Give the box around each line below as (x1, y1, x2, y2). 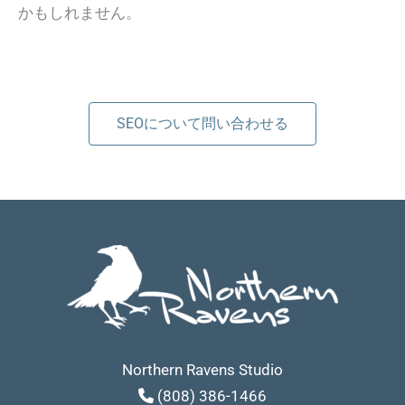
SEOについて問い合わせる (117, 115, 288, 133)
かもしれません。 (18, 4, 141, 23)
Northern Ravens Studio (122, 361, 283, 380)
